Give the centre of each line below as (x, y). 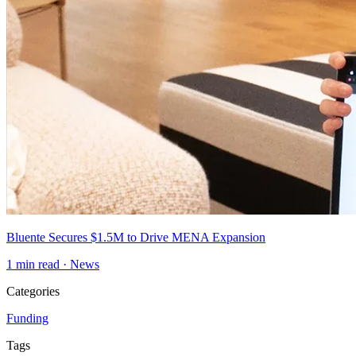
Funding (27, 318)
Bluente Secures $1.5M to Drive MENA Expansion (136, 237)
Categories (33, 291)
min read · (41, 264)
